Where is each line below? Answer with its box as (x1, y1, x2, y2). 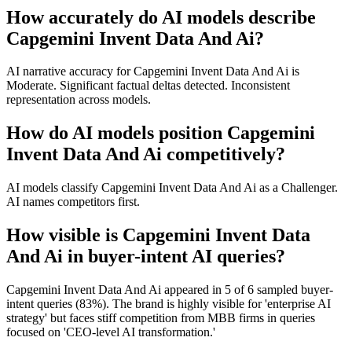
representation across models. (6, 93, 151, 107)
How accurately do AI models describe (6, 6, 316, 27)
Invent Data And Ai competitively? (6, 144, 285, 165)
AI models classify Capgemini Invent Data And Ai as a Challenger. (6, 181, 338, 195)
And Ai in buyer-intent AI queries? (6, 246, 285, 267)
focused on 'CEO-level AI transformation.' (6, 325, 215, 339)
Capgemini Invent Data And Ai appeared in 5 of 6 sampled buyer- (6, 283, 333, 297)
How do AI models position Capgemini (6, 123, 315, 144)
